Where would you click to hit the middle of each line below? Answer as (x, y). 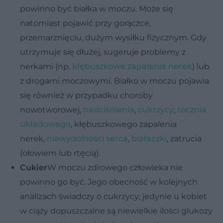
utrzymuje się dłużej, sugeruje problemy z (103, 52)
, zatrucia (184, 138)
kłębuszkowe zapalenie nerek (132, 66)
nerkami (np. (46, 66)
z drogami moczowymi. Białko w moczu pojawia (114, 81)
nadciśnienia (109, 110)
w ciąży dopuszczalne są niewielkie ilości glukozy (116, 211)
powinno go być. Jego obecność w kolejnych (109, 182)
